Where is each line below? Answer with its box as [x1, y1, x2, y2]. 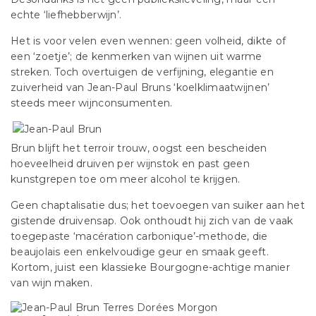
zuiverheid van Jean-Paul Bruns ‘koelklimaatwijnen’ [11, 81, 270, 94]
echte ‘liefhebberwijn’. [11, 8, 122, 21]
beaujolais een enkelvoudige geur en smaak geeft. [11, 245, 269, 258]
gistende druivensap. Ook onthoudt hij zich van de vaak [11, 214, 293, 227]
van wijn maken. [11, 276, 92, 289]
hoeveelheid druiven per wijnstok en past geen [11, 157, 250, 170]
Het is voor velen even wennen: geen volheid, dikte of [11, 35, 286, 47]
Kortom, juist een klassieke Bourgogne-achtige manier [11, 261, 290, 274]
